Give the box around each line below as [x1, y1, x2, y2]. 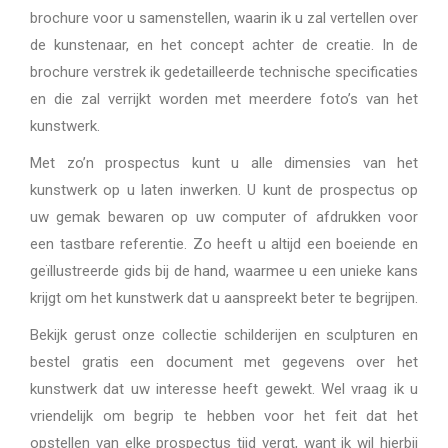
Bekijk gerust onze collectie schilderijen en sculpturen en [30, 325, 418, 344]
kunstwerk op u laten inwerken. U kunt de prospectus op [30, 180, 418, 199]
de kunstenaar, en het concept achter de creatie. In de [30, 35, 418, 54]
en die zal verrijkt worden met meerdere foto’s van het [30, 89, 418, 108]
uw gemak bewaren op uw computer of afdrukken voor [30, 207, 418, 226]
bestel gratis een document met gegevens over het [30, 352, 418, 371]
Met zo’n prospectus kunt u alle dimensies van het [30, 153, 418, 172]
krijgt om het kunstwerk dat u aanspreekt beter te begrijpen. [30, 288, 418, 307]
